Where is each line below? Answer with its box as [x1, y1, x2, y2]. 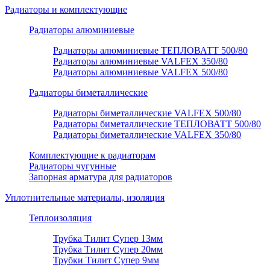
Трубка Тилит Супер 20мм [53, 244, 163, 255]
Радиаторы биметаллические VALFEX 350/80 [53, 130, 241, 140]
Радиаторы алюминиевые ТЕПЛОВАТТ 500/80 [53, 45, 248, 56]
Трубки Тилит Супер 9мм [53, 255, 159, 266]
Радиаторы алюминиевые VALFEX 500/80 [53, 67, 228, 78]
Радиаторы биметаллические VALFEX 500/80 [53, 108, 241, 119]
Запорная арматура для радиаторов [29, 172, 172, 183]
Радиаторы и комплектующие [5, 4, 127, 15]
